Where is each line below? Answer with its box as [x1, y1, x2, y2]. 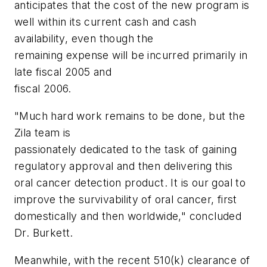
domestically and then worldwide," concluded [14, 210, 242, 223]
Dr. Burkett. [14, 226, 73, 240]
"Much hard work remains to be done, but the [14, 110, 246, 123]
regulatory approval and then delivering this [14, 160, 233, 173]
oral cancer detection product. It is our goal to [14, 176, 246, 190]
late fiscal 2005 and [14, 66, 111, 79]
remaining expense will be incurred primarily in [14, 49, 248, 62]
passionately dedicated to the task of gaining [14, 143, 237, 156]
